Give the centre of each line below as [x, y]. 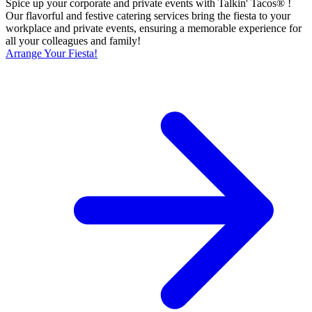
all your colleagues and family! [73, 40]
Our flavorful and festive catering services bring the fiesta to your [148, 15]
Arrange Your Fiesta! [52, 53]
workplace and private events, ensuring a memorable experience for [154, 28]
